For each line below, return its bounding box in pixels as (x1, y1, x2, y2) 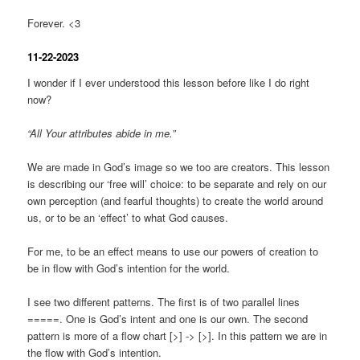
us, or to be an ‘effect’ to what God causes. (27, 210, 229, 226)
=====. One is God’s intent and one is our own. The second (27, 311, 309, 327)
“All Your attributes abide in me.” (27, 125, 176, 141)
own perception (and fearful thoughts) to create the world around (27, 193, 324, 209)
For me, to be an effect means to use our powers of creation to (27, 243, 319, 260)
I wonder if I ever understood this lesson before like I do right (27, 74, 310, 90)
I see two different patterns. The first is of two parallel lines (27, 294, 301, 310)
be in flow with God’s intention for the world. (27, 260, 231, 276)
